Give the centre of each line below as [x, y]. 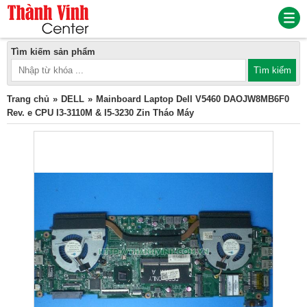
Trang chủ [28, 99]
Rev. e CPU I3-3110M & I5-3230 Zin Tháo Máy [100, 113]
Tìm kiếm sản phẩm [53, 52]
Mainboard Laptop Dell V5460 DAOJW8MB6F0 [193, 99]
